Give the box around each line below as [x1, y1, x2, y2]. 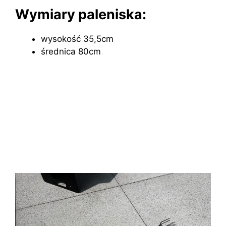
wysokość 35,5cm [41, 34, 114, 44]
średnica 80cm [41, 46, 101, 57]
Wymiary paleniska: [15, 6, 146, 23]
